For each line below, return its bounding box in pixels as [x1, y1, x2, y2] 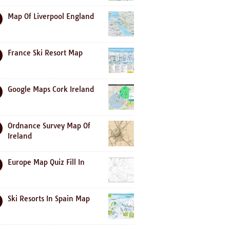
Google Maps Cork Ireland [8, 85, 94, 94]
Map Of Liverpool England [8, 12, 94, 21]
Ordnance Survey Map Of [8, 121, 90, 130]
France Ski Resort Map [8, 48, 83, 57]
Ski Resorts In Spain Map [8, 194, 90, 203]
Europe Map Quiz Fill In [8, 158, 85, 167]
